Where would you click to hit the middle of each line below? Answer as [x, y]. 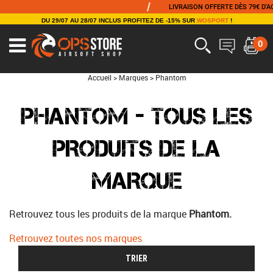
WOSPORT [212, 20]
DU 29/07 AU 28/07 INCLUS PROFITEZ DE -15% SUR [119, 20]
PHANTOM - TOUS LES [136, 116]
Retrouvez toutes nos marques [76, 238]
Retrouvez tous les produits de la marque [99, 214]
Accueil [99, 78]
